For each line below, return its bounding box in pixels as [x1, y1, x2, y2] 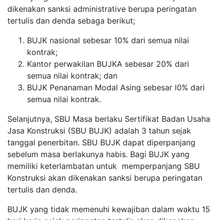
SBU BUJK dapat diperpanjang [82, 137, 195, 147]
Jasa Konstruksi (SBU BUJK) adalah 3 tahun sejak [7, 125, 191, 136]
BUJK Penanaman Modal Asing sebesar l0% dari [27, 82, 205, 92]
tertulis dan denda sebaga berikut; [7, 15, 135, 26]
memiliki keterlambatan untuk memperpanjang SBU [7, 161, 200, 171]
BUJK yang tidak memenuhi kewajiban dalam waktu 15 [7, 204, 210, 214]
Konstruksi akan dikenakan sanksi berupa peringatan [7, 172, 202, 183]
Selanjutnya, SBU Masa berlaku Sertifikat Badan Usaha [7, 113, 210, 124]
